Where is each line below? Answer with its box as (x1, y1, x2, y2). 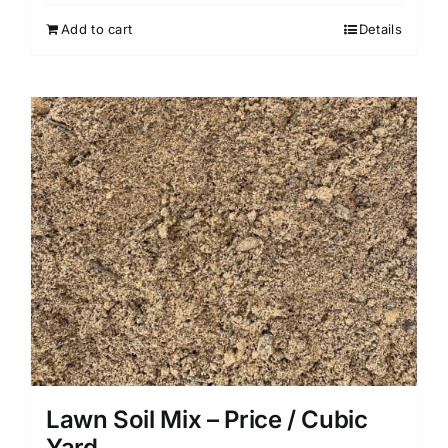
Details (358, 20, 402, 37)
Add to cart (61, 20, 133, 37)
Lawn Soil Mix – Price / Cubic (46, 405, 368, 435)
